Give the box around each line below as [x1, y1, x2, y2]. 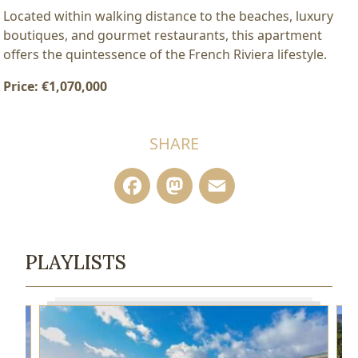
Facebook [155, 168, 270, 203]
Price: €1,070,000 [3, 77, 107, 95]
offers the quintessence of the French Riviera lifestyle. [3, 45, 327, 63]
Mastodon [197, 168, 320, 203]
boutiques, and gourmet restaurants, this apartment [3, 26, 322, 44]
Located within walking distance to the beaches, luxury [3, 6, 333, 25]
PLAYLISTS [26, 249, 126, 275]
